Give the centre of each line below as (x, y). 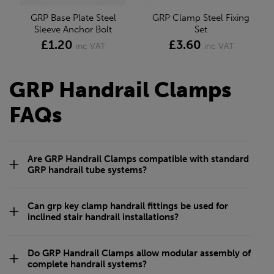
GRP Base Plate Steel (73, 17)
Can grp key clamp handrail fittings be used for (128, 206)
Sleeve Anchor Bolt (73, 29)
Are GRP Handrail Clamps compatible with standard (138, 159)
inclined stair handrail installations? (103, 217)
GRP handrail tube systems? (87, 170)
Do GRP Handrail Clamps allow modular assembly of (139, 253)
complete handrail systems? (87, 264)
